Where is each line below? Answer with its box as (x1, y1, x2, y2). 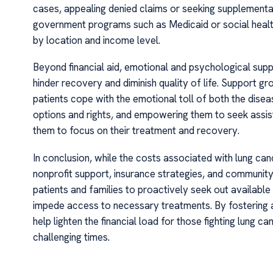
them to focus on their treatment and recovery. (32, 124, 239, 138)
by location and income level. (32, 33, 160, 47)
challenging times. (32, 230, 110, 244)
